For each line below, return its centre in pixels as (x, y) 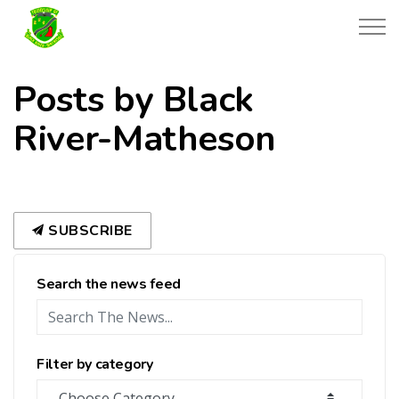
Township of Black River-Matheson (197, 14)
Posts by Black (134, 100)
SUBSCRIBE (88, 231)
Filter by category (95, 364)
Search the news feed (109, 284)
